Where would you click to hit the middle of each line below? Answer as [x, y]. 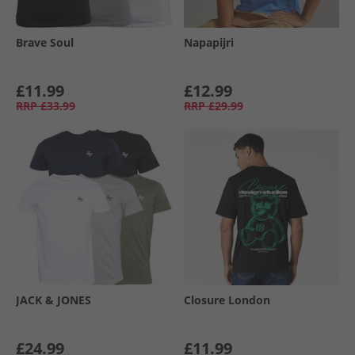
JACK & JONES [53, 300]
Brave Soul [45, 42]
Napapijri [208, 42]
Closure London [227, 300]
